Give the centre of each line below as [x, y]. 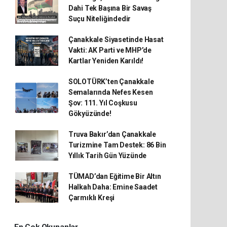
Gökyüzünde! [90, 113]
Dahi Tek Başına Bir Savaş [110, 8]
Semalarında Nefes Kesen [110, 92]
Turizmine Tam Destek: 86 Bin [117, 145]
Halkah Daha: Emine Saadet [113, 187]
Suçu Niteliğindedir [100, 19]
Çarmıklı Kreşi [91, 198]
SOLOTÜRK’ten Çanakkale [111, 82]
